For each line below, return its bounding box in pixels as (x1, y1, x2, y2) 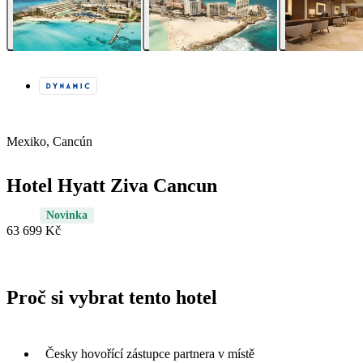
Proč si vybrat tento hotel (6, 287, 217, 309)
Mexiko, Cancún (6, 135, 92, 149)
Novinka (46, 209, 88, 222)
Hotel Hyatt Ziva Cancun (6, 175, 217, 197)
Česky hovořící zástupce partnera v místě (45, 346, 254, 361)
